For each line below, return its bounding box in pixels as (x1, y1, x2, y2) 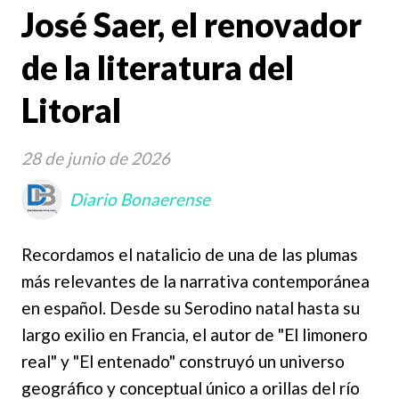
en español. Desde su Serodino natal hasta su (21, 297, 360, 319)
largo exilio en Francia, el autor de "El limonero (21, 324, 368, 346)
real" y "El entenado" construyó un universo (21, 351, 345, 372)
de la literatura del (21, 47, 294, 88)
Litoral (21, 90, 121, 131)
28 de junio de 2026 (21, 148, 170, 169)
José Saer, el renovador (21, 4, 362, 45)
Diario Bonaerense (69, 189, 210, 210)
